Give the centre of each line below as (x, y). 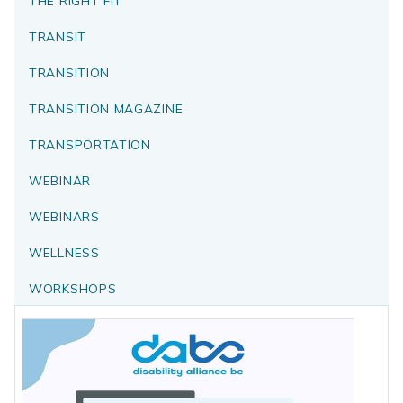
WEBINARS (64, 216)
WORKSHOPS (73, 288)
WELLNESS (64, 252)
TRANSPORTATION (90, 144)
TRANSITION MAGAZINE (106, 108)
